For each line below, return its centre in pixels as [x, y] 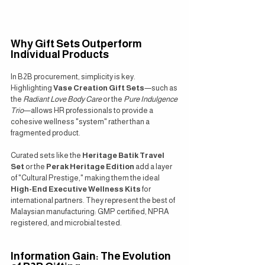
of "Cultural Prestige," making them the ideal [86, 177]
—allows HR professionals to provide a [89, 110]
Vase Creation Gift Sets [99, 88]
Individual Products [60, 54]
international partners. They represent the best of [93, 200]
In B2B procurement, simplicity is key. [74, 76]
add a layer [154, 166]
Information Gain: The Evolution [92, 256]
